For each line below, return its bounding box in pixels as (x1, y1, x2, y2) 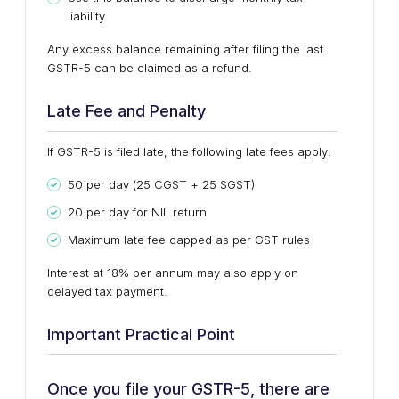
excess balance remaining (72, 42, 220, 56)
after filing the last (220, 42, 323, 56)
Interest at (47, 265, 107, 280)
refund (212, 61, 248, 75)
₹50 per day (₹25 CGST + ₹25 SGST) (68, 177, 255, 191)
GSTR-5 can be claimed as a (47, 61, 212, 75)
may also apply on (193, 265, 298, 280)
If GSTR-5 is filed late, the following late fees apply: (47, 144, 331, 159)
